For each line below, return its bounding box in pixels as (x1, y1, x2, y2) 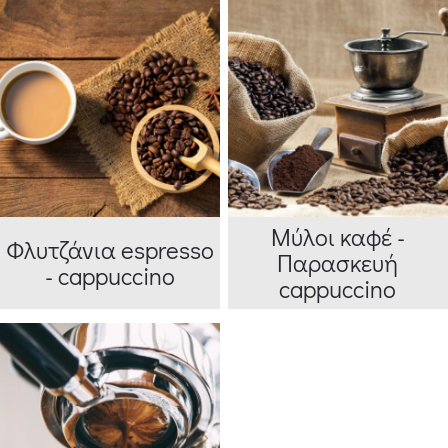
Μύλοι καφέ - (270, 220, 405, 252)
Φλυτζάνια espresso (5, 233, 214, 265)
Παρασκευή (277, 246, 399, 278)
